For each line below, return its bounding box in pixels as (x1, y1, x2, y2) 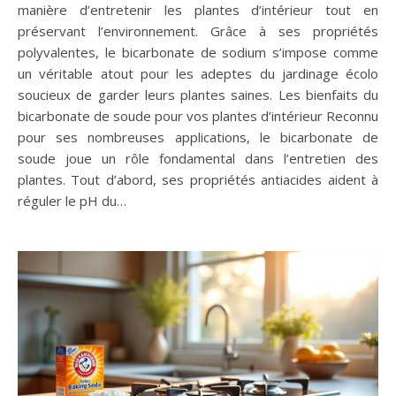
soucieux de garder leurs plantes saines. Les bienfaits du (18, 86, 378, 104)
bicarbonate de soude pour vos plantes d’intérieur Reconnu (18, 107, 378, 126)
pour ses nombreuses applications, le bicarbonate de (18, 128, 378, 147)
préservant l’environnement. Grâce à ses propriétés (18, 22, 378, 41)
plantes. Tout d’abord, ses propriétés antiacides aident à (18, 171, 378, 189)
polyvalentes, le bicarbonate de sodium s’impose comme (18, 43, 378, 62)
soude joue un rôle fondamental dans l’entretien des (18, 149, 378, 168)
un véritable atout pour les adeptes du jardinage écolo (18, 65, 378, 83)
